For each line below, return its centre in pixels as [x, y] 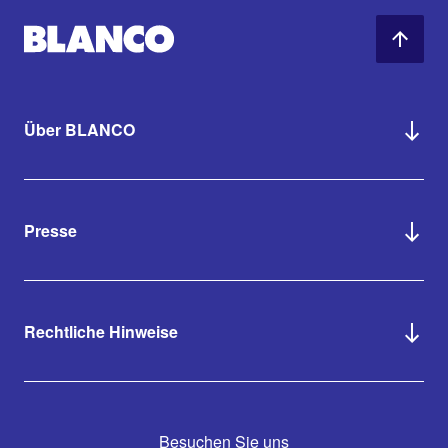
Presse [50, 230]
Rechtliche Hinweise [101, 331]
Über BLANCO [79, 129]
